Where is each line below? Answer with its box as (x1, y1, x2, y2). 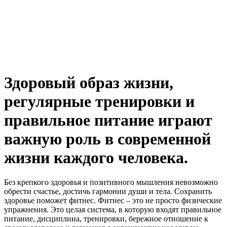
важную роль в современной (4, 130, 211, 148)
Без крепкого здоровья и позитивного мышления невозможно (4, 178, 218, 187)
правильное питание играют (4, 111, 212, 130)
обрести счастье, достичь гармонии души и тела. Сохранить (4, 187, 212, 196)
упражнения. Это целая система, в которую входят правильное (4, 205, 221, 214)
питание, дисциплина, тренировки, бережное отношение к (4, 214, 208, 223)
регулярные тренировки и (4, 92, 195, 111)
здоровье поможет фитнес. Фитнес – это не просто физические (4, 196, 222, 205)
